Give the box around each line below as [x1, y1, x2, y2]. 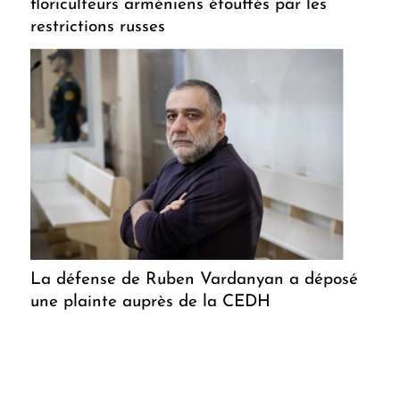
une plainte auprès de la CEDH [30, 293, 271, 311]
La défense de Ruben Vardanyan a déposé [30, 271, 358, 288]
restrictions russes [30, 18, 165, 36]
